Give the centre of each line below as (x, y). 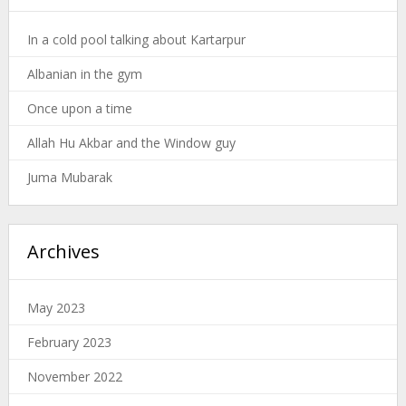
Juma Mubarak (69, 177)
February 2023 (69, 342)
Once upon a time (79, 108)
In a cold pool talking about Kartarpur (136, 39)
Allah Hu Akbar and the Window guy (131, 142)
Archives (63, 251)
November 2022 (74, 376)
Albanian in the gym (84, 73)
